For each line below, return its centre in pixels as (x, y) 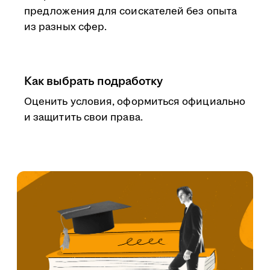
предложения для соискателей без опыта (130, 11)
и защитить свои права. (83, 118)
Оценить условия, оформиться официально (135, 102)
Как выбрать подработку (93, 81)
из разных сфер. (66, 27)
